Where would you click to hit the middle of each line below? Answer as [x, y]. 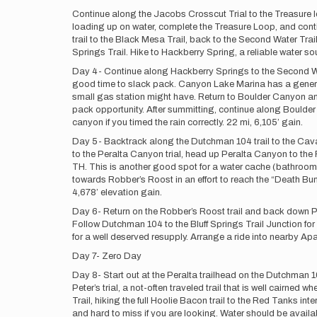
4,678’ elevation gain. [117, 192]
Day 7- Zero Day [107, 256]
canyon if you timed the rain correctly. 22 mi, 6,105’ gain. [188, 122]
